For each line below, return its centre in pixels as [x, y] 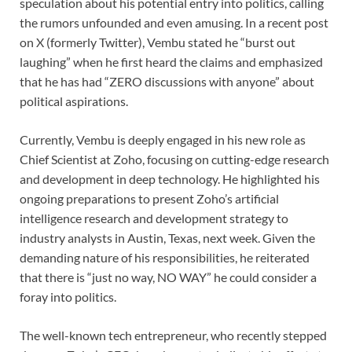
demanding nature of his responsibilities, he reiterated [165, 257]
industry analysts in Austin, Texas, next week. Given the [167, 237]
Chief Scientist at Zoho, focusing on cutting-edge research [174, 159]
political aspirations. [74, 101]
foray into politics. [68, 296]
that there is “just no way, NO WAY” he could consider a [168, 277]
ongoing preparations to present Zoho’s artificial [149, 198]
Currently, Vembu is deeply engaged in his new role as [163, 139]
